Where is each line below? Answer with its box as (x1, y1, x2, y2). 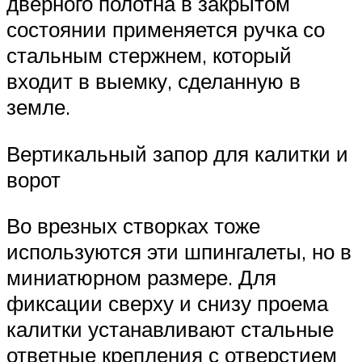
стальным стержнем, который (6, 42, 292, 69)
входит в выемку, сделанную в (6, 68, 301, 95)
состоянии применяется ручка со (6, 16, 325, 43)
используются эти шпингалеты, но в (6, 238, 351, 265)
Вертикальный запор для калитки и (6, 140, 348, 166)
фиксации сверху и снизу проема (6, 290, 328, 317)
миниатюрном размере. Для (6, 264, 276, 291)
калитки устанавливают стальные (6, 316, 334, 343)
